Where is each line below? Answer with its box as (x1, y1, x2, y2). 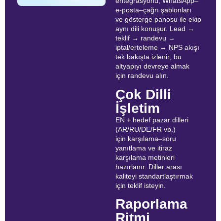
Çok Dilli (115, 86, 171, 102)
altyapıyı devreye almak (115, 62, 189, 71)
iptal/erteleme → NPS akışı (115, 43, 199, 52)
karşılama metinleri (115, 153, 175, 161)
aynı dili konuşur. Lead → (115, 25, 194, 33)
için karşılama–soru (115, 134, 176, 143)
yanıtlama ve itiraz (115, 144, 172, 152)
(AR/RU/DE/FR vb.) (115, 125, 176, 133)
